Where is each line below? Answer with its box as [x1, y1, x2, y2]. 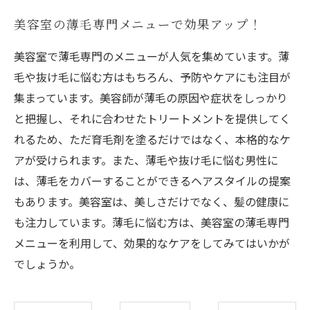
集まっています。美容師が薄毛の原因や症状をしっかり [14, 89, 288, 106]
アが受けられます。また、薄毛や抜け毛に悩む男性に [14, 152, 278, 168]
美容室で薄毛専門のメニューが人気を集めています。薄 [14, 48, 289, 64]
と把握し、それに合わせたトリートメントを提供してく [14, 110, 291, 127]
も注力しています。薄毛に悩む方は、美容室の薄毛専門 [14, 214, 289, 230]
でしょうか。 [14, 255, 80, 272]
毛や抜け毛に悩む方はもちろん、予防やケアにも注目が [14, 69, 291, 85]
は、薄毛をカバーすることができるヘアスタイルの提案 [14, 172, 291, 189]
